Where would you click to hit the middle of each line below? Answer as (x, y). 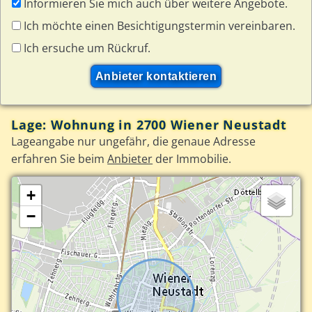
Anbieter (130, 159)
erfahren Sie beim (60, 159)
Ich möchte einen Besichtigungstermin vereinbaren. (158, 25)
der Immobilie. (192, 159)
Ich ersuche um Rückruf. (86, 48)
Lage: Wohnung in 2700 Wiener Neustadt (149, 125)
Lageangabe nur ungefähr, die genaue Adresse (134, 142)
